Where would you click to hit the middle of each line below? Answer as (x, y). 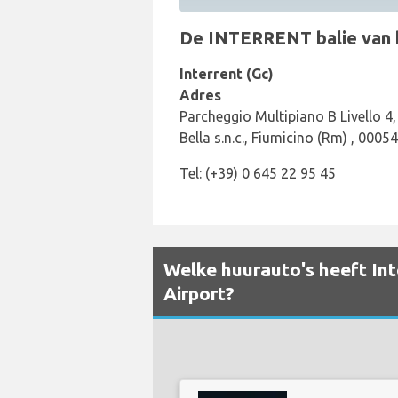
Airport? (199, 293)
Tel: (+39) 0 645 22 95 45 (258, 173)
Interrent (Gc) (227, 74)
